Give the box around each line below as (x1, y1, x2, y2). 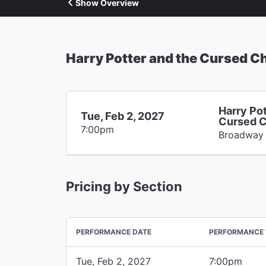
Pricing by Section (66, 178, 182, 194)
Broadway (218, 128, 264, 141)
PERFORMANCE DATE (76, 227, 151, 236)
